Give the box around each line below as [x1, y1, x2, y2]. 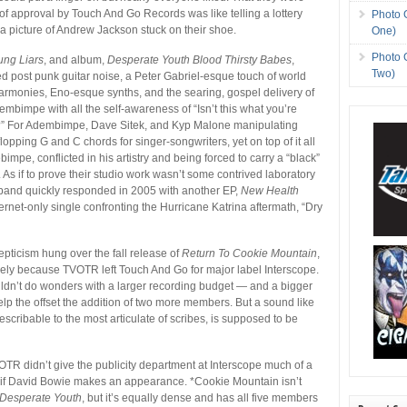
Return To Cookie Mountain [182, 246, 318, 260]
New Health [241, 184, 300, 197]
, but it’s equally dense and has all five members [82, 391, 319, 404]
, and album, [44, 53, 108, 66]
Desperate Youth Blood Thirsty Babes [107, 53, 293, 66]
